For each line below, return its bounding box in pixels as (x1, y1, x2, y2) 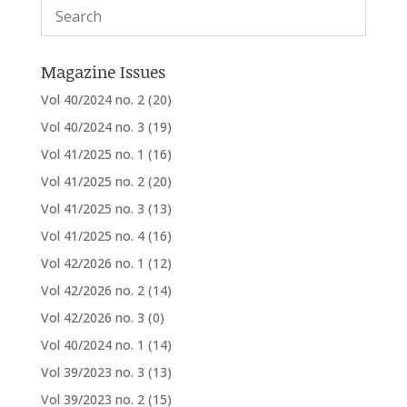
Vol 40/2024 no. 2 (40, 91, 144, 109)
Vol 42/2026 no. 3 (40, 309, 144, 327)
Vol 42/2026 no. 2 (40, 282, 144, 300)
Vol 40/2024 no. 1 (40, 336, 144, 354)
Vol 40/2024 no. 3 (40, 118, 144, 136)
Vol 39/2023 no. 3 (40, 363, 144, 382)
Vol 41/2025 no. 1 (40, 145, 144, 164)
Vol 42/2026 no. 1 (40, 254, 144, 273)
